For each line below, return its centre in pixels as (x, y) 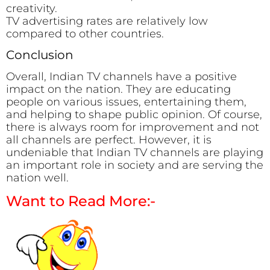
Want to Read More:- (81, 201)
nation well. (37, 177)
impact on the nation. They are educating (118, 89)
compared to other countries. (85, 33)
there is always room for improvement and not (133, 127)
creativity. (32, 8)
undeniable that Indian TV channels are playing (135, 152)
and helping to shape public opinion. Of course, (134, 114)
